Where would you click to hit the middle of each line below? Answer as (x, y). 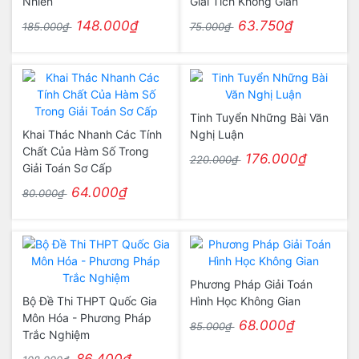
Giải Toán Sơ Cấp (67, 168)
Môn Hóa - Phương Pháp (87, 318)
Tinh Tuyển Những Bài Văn (259, 117)
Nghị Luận (216, 134)
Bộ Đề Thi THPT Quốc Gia (89, 301)
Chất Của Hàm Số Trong (85, 151)
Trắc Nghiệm (56, 335)
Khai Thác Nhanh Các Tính (92, 134)
